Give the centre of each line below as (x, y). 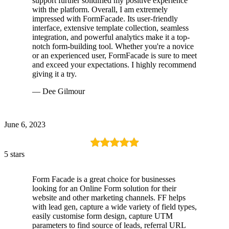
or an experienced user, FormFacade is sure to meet (114, 55)
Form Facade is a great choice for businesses (104, 179)
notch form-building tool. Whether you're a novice (113, 46)
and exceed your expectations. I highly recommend (114, 64)
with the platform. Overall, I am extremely (100, 9)
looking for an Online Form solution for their (104, 188)
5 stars (14, 154)
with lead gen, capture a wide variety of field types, (114, 207)
